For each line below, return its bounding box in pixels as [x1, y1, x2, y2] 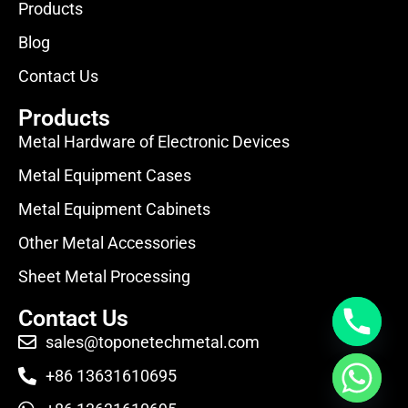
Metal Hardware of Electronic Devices [18, 132, 290, 152]
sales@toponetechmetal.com [46, 332, 260, 352]
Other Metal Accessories [18, 233, 196, 253]
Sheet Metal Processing [18, 267, 190, 287]
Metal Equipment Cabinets [18, 199, 210, 219]
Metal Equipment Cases [18, 166, 191, 186]
